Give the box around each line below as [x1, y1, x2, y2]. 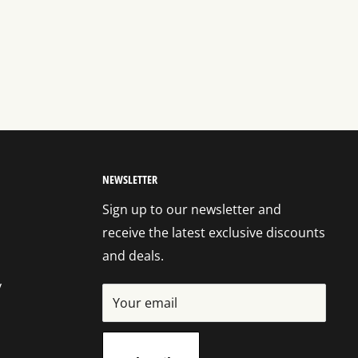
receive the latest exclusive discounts [102, 223, 325, 241]
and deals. [102, 246, 164, 265]
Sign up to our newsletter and [102, 200, 281, 218]
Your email [113, 293, 177, 312]
